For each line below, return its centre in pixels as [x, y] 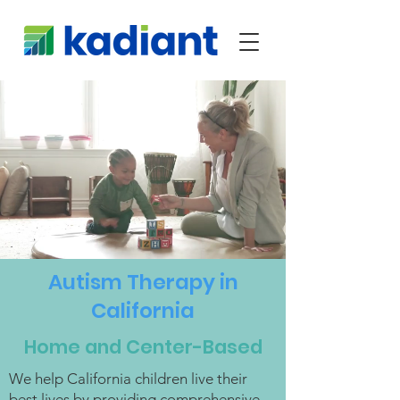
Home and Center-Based [143, 347]
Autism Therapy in [143, 282]
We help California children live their [128, 379]
